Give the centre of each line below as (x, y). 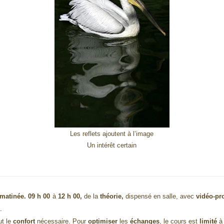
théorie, (113, 196)
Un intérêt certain (112, 145)
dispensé (139, 196)
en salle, (166, 196)
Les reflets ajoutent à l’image (112, 134)
